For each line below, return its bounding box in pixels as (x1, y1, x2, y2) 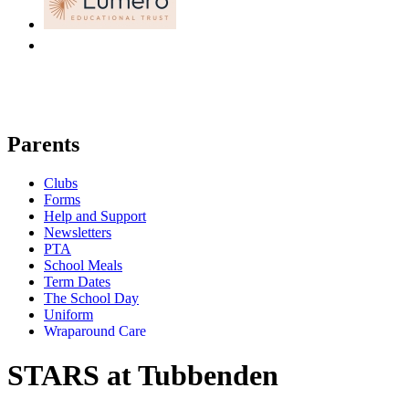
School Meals (44, 257, 122, 273)
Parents (7, 131, 79, 156)
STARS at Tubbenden (7, 359, 278, 393)
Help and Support (44, 207, 146, 224)
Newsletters (44, 224, 111, 240)
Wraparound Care (44, 322, 146, 339)
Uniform (44, 306, 93, 322)
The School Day (44, 289, 139, 306)
